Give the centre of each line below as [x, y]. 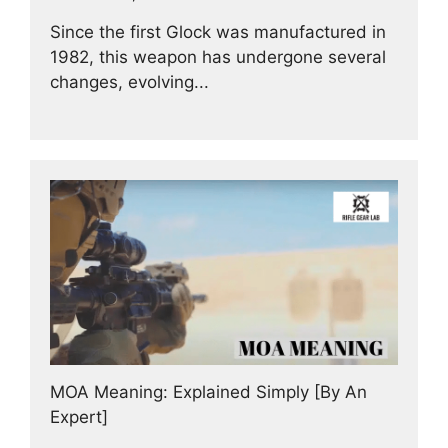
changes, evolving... [129, 81]
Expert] [79, 417]
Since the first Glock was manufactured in [218, 31]
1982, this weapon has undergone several [218, 56]
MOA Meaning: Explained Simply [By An [208, 392]
